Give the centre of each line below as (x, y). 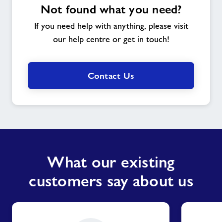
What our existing (111, 162)
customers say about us (111, 181)
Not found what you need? (111, 9)
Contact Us (111, 76)
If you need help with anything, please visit (111, 26)
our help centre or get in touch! (111, 39)
